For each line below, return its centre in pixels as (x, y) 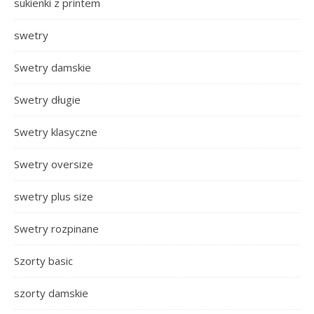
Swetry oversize (54, 164)
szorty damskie (51, 293)
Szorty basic (43, 260)
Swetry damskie (53, 67)
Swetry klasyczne (56, 131)
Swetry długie (47, 99)
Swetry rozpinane (56, 228)
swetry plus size (54, 196)
